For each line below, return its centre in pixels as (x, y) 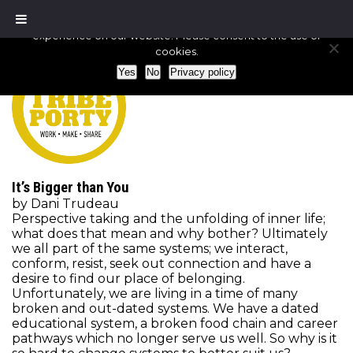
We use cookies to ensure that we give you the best (176, 20)
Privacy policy (203, 72)
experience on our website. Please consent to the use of (176, 35)
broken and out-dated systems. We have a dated (165, 308)
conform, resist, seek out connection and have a (162, 264)
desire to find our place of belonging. (128, 279)
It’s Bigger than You (70, 188)
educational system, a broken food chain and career (175, 323)
